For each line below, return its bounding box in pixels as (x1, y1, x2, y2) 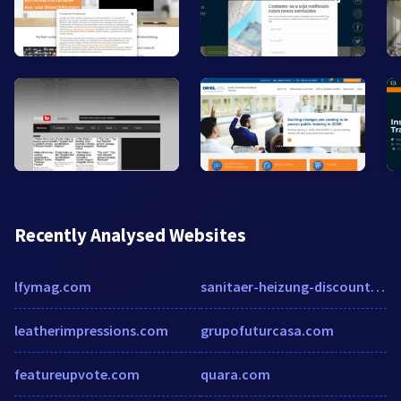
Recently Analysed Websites (14, 222, 246, 247)
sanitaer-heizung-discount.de (371, 277, 385, 295)
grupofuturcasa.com (200, 320, 334, 339)
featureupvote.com (14, 364, 140, 383)
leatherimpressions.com (14, 320, 168, 339)
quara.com (200, 364, 270, 383)
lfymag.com (14, 277, 91, 295)
